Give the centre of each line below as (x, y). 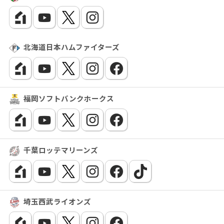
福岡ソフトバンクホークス (69, 98)
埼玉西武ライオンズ (57, 201)
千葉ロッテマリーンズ (61, 149)
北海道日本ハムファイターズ (72, 46)
